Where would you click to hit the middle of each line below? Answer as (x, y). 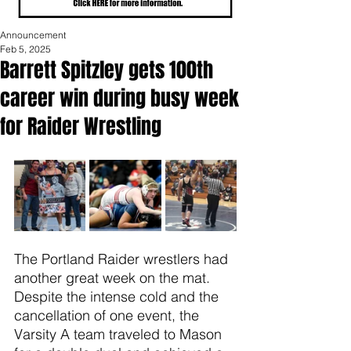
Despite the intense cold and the (118, 297)
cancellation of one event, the (109, 315)
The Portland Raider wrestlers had (123, 259)
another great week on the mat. (114, 278)
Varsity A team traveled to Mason (120, 334)
